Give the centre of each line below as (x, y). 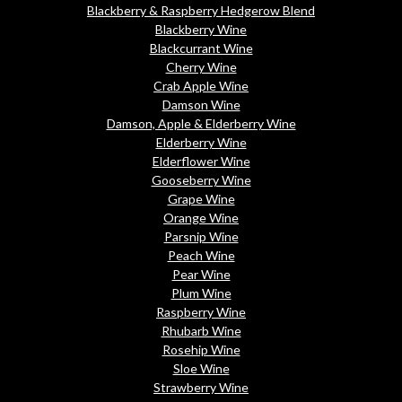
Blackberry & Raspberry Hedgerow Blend (201, 11)
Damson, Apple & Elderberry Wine (201, 124)
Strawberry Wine (201, 388)
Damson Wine (201, 105)
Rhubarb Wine (201, 331)
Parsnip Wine (201, 237)
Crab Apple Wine (201, 86)
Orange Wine (201, 218)
